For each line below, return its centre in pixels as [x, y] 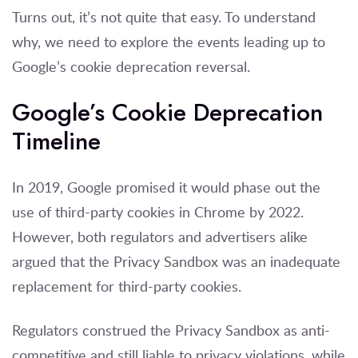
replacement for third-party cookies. [129, 286]
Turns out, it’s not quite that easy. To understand [164, 16]
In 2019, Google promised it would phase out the [166, 187]
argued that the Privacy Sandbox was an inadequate [176, 261]
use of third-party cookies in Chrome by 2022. [158, 211]
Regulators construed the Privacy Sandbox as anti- [171, 330]
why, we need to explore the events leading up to [169, 41]
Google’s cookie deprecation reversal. [131, 66]
